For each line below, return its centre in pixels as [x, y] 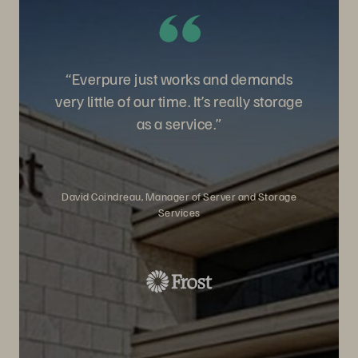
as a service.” [179, 123]
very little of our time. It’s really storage [179, 101]
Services [179, 212]
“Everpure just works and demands [179, 78]
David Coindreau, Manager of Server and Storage [179, 196]
